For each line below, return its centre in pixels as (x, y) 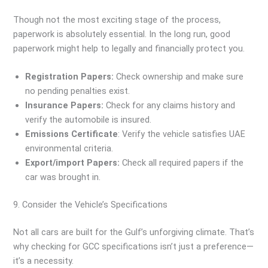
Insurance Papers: (65, 105)
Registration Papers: (70, 76)
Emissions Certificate (72, 134)
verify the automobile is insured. (89, 119)
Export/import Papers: (73, 162)
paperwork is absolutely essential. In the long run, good (122, 34)
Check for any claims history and (170, 105)
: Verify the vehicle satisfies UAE (182, 134)
